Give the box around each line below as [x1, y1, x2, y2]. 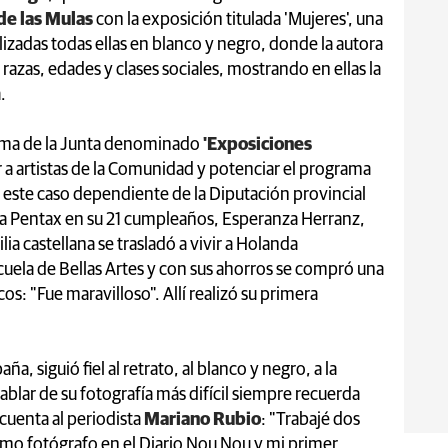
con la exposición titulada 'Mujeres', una [96, 10, 383, 29]
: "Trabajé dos [261, 410, 360, 429]
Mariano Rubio [144, 410, 261, 429]
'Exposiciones [200, 135, 312, 154]
